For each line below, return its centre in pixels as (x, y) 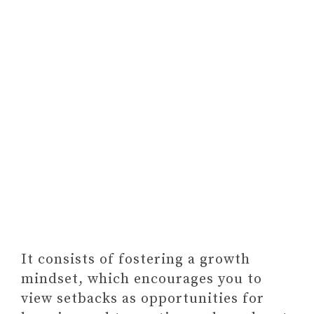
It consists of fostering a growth (136, 260)
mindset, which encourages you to (142, 280)
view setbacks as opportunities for (143, 299)
